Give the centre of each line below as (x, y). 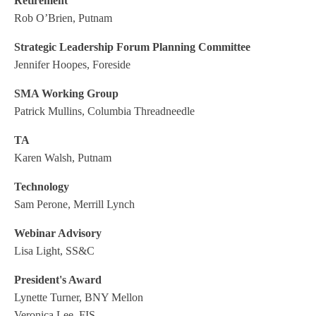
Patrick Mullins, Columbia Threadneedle (104, 111)
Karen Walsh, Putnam (63, 158)
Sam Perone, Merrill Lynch (74, 204)
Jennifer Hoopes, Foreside (72, 65)
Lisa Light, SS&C (54, 251)
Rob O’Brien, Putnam (63, 18)
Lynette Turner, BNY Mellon (79, 297)
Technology (42, 187)
